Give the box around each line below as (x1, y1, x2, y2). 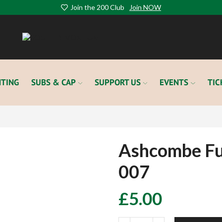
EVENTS (160, 77, 189, 88)
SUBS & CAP (31, 77, 76, 88)
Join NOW (129, 3, 161, 11)
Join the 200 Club (70, 3, 124, 11)
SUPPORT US (94, 77, 141, 88)
